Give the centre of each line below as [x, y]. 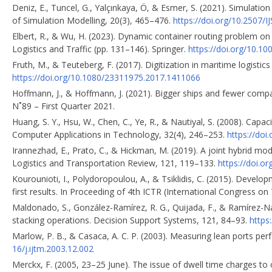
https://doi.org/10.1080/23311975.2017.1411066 [106, 77]
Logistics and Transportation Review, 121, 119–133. [115, 163]
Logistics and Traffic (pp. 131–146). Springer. [100, 49]
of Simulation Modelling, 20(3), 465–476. [93, 20]
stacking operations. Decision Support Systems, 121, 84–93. [131, 220]
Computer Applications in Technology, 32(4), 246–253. [120, 134]
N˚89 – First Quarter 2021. [63, 106]
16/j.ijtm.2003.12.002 [53, 248]
